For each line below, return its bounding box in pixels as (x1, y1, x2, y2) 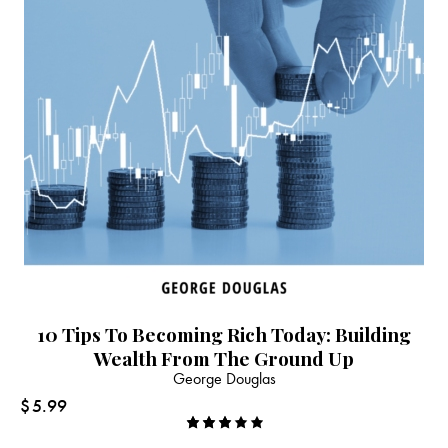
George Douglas (172, 367, 276, 389)
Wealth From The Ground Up (94, 344, 354, 371)
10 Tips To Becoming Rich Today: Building (37, 320, 411, 347)
